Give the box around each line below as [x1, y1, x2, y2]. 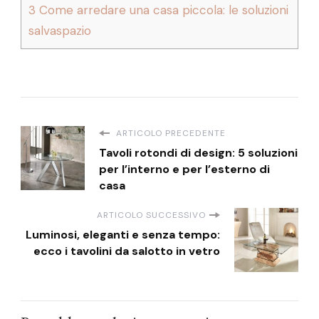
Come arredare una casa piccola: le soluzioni [36, 2, 288, 19]
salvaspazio [28, 23, 91, 39]
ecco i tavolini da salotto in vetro [33, 244, 220, 259]
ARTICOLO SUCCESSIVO [97, 209, 206, 221]
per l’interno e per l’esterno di [99, 162, 270, 177]
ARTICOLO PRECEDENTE [113, 127, 226, 140]
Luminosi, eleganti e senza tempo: [26, 227, 220, 243]
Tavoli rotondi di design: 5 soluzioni [99, 145, 298, 161]
